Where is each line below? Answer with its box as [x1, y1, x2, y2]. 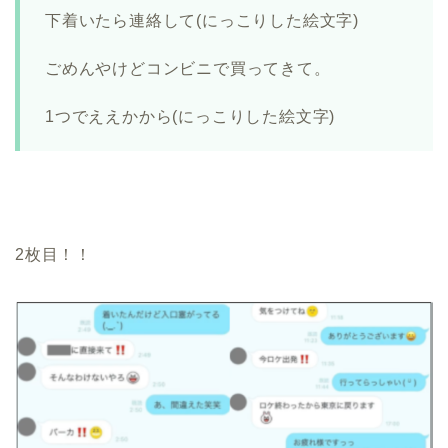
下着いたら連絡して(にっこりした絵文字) [45, 12, 359, 30]
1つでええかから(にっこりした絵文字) [45, 108, 336, 126]
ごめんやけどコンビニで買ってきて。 [45, 60, 331, 78]
